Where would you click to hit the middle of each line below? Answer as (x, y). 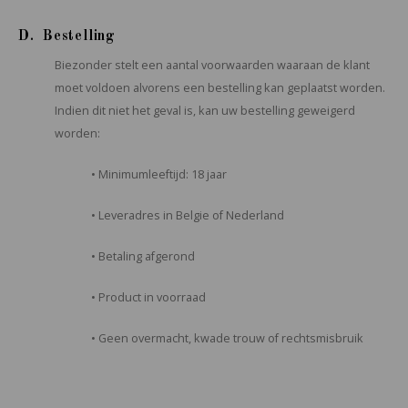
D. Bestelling (67, 36)
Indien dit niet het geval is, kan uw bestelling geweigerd (205, 111)
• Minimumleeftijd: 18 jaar (159, 174)
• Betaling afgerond (143, 256)
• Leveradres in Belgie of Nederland (188, 215)
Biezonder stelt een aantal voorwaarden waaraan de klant (212, 65)
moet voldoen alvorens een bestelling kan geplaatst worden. (220, 88)
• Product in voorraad (148, 297)
